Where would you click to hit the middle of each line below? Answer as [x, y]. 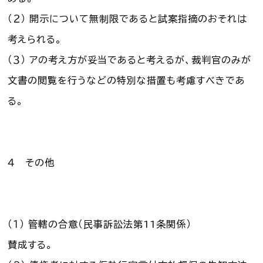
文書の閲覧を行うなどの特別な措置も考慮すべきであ [127, 80]
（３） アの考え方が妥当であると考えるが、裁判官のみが [130, 60]
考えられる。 [35, 39]
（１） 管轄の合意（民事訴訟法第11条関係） [100, 224]
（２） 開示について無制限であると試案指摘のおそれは [128, 18]
